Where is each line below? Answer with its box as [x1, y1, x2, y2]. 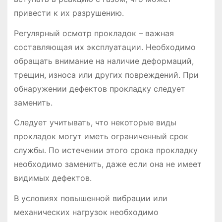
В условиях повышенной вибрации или [13, 193, 167, 204]
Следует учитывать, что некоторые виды [13, 117, 176, 128]
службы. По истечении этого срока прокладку [13, 145, 198, 156]
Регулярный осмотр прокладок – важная [13, 28, 174, 38]
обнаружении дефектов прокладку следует [13, 83, 185, 94]
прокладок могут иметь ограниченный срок [13, 131, 188, 142]
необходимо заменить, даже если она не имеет [13, 159, 202, 169]
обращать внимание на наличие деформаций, [13, 55, 194, 66]
